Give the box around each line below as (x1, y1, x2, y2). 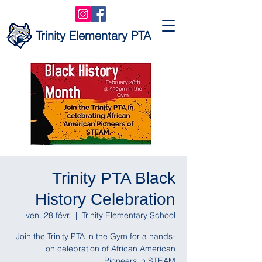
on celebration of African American (46, 243, 175, 254)
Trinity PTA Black (52, 169, 175, 187)
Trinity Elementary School (82, 210, 175, 220)
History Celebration (35, 190, 175, 208)
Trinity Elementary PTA (36, 28, 151, 43)
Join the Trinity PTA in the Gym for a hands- (16, 231, 175, 242)
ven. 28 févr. (26, 210, 71, 220)
